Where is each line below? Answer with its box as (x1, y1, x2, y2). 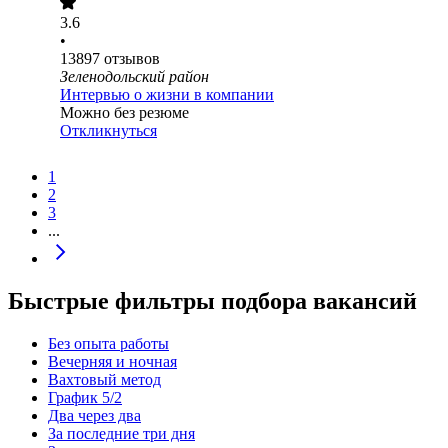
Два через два (48, 407, 141, 425)
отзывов (104, 50, 160, 68)
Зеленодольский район (60, 68, 209, 86)
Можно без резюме (60, 104, 189, 122)
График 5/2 (48, 389, 122, 407)
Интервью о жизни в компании (60, 86, 274, 104)
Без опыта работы (48, 335, 169, 353)
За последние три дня (48, 425, 195, 443)
